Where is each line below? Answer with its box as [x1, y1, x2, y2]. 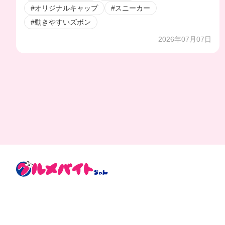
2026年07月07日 [158, 35, 212, 43]
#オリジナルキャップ [31, 4, 98, 12]
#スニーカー [111, 4, 150, 12]
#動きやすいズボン [31, 18, 91, 26]
